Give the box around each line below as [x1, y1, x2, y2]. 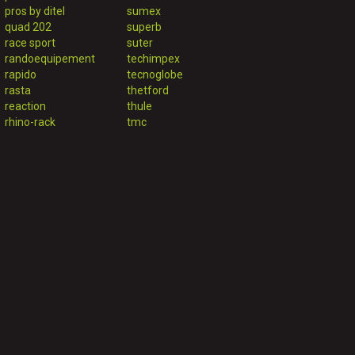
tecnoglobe [126, 68, 183, 82]
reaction [4, 100, 46, 113]
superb [126, 21, 162, 34]
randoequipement [4, 52, 95, 66]
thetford [126, 84, 169, 97]
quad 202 [4, 21, 52, 34]
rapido [4, 68, 36, 82]
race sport [4, 36, 55, 50]
